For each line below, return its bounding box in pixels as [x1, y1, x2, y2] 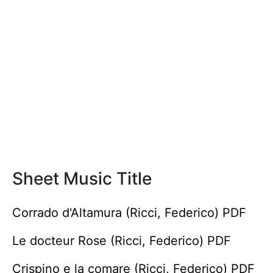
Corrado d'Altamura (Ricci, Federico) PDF [12, 205, 246, 220]
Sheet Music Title [12, 168, 152, 189]
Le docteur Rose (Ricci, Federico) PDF [12, 233, 231, 248]
